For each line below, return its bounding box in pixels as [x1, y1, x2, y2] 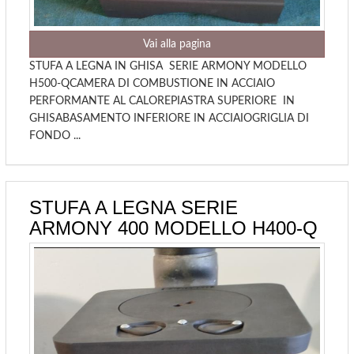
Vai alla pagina [143, 38, 211, 50]
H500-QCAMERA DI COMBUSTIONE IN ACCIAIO [29, 77, 275, 89]
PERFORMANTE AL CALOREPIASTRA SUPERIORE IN [29, 95, 295, 107]
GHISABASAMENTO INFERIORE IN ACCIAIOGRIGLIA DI [29, 112, 309, 124]
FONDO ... [29, 130, 81, 141]
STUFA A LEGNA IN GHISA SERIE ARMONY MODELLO [29, 60, 310, 72]
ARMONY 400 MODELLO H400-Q [29, 217, 318, 239]
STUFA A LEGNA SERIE [29, 196, 238, 218]
